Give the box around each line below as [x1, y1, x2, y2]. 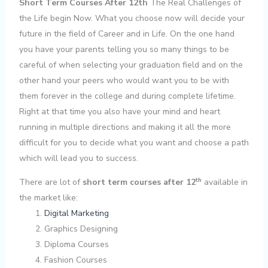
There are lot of [19, 176, 83, 188]
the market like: [19, 192, 78, 204]
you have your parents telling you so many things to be [19, 44, 229, 56]
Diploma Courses [44, 239, 109, 251]
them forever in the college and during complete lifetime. [19, 90, 236, 102]
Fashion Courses [44, 254, 107, 266]
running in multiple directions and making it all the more [19, 121, 231, 133]
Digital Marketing [44, 208, 109, 220]
